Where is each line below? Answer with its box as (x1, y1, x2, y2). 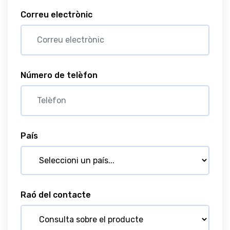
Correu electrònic (21, 9, 92, 20)
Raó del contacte (21, 189, 91, 200)
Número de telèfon (21, 70, 98, 80)
